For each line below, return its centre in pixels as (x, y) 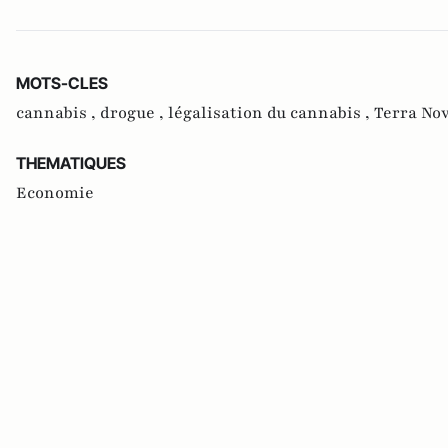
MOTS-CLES (62, 83)
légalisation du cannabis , (271, 113)
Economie (55, 193)
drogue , (134, 113)
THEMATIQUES (71, 163)
